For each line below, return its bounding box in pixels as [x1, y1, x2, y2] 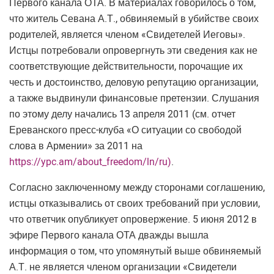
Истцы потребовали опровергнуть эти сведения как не [9, 45, 257, 56]
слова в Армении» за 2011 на [9, 140, 143, 152]
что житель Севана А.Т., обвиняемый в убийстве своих [9, 13, 259, 24]
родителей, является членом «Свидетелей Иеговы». [9, 29, 245, 40]
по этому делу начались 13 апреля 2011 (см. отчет [9, 108, 235, 120]
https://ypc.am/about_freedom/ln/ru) [9, 156, 171, 168]
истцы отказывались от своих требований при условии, [9, 198, 260, 209]
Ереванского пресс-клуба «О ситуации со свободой [9, 124, 242, 136]
